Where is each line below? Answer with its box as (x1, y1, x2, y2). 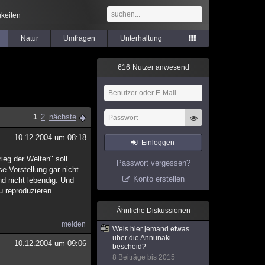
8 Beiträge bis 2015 (112, 253, 175, 261)
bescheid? (112, 243, 146, 251)
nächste (49, 112, 76, 121)
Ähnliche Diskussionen (116, 206, 190, 215)
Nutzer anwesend (130, 63, 189, 72)
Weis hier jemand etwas (112, 225, 189, 233)
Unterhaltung (119, 34, 162, 43)
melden (62, 220, 86, 228)
